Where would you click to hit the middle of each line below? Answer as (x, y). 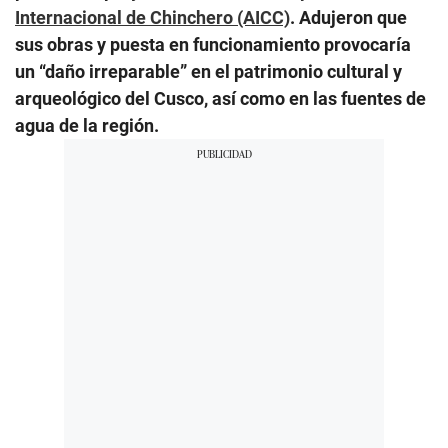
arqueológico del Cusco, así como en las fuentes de (220, 98)
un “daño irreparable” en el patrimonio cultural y (208, 71)
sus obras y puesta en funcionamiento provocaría (213, 44)
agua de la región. (87, 125)
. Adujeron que (348, 17)
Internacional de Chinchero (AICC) (152, 17)
